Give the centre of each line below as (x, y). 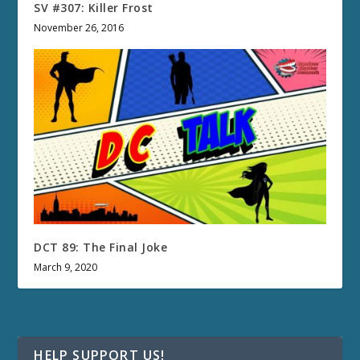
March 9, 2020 (66, 268)
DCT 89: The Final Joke (101, 247)
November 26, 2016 (79, 28)
